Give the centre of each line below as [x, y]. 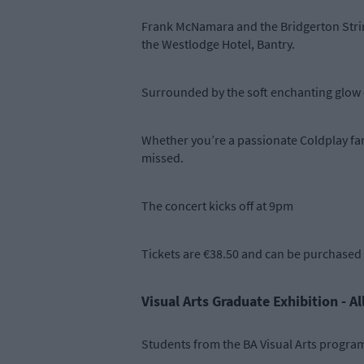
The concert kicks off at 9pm [217, 206]
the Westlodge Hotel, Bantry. [218, 44]
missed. [162, 158]
